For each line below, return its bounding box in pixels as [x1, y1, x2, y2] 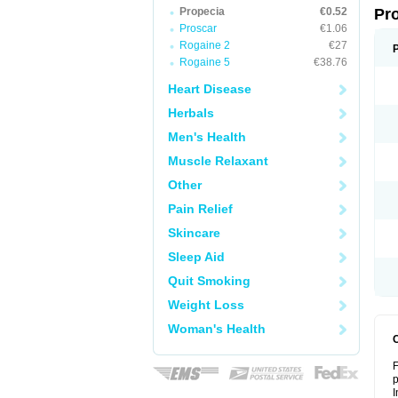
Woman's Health [168, 322, 266, 336]
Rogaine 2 [179, 39, 230, 52]
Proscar [179, 22, 217, 35]
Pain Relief [168, 202, 233, 216]
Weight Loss [168, 298, 244, 312]
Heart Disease [168, 82, 251, 96]
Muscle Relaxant [168, 154, 268, 168]
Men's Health [168, 130, 246, 144]
